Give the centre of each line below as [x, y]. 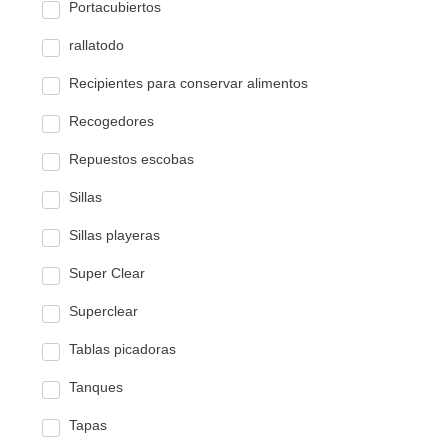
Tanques [96, 387]
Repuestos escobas [131, 159]
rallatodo [96, 45]
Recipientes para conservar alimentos [188, 83]
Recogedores [111, 121]
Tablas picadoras [122, 349]
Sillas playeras [114, 235]
